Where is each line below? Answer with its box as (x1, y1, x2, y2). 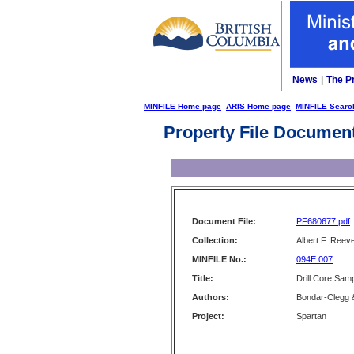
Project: (192, 311, 224, 321)
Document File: (192, 217, 256, 226)
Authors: (192, 292, 229, 302)
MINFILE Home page (144, 102, 221, 111)
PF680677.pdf (296, 217, 350, 226)
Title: (192, 273, 213, 283)
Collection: (192, 235, 238, 245)
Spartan (296, 311, 326, 321)
